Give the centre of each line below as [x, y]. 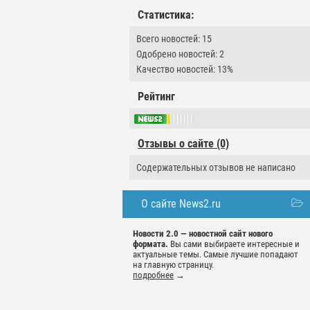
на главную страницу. [173, 265]
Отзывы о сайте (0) [183, 144]
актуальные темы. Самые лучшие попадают [216, 255]
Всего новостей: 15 [174, 39]
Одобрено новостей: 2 [180, 54]
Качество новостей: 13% [185, 69]
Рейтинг [156, 97]
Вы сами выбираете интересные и [234, 244]
